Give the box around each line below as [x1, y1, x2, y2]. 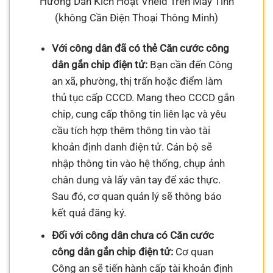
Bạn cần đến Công [147, 58, 233, 71]
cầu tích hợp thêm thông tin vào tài [51, 124, 210, 136]
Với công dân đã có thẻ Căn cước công [51, 41, 229, 54]
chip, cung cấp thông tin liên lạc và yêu [51, 107, 226, 120]
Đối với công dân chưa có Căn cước [51, 229, 214, 242]
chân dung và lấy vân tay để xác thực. [51, 173, 221, 186]
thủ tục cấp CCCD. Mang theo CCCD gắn [51, 91, 235, 104]
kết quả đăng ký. [51, 206, 126, 219]
